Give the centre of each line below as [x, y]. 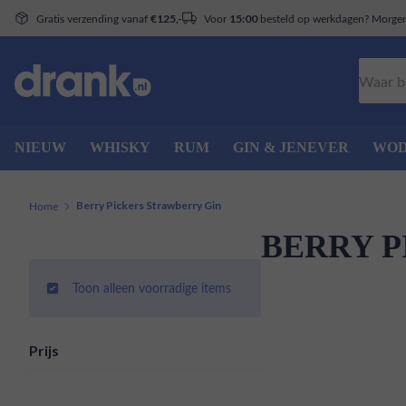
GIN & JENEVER [291, 147]
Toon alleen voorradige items [152, 288]
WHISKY [120, 147]
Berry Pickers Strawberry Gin [149, 205]
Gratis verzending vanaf [93, 18]
